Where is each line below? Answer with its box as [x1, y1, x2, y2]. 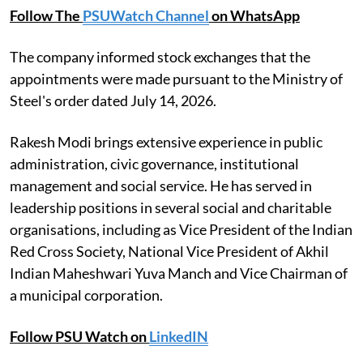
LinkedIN [149, 327, 208, 345]
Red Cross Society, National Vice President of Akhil [10, 241, 329, 260]
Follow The [10, 6, 83, 24]
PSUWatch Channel [83, 6, 209, 24]
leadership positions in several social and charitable [10, 198, 331, 216]
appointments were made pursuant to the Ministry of [10, 69, 343, 88]
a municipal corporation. [10, 285, 163, 304]
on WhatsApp [209, 6, 300, 24]
